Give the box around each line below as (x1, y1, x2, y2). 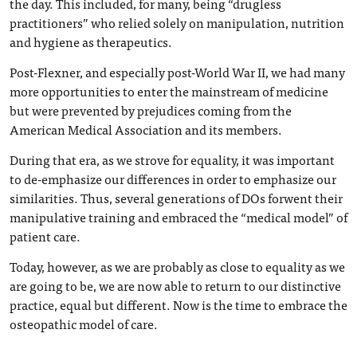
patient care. (10, 226, 80, 246)
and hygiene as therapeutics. (10, 31, 172, 52)
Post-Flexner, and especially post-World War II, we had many (10, 61, 345, 82)
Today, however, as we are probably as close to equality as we (10, 256, 345, 277)
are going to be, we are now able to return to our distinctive (10, 275, 341, 296)
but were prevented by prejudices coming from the (10, 100, 292, 120)
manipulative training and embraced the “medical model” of (10, 206, 347, 227)
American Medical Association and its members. (10, 119, 282, 139)
